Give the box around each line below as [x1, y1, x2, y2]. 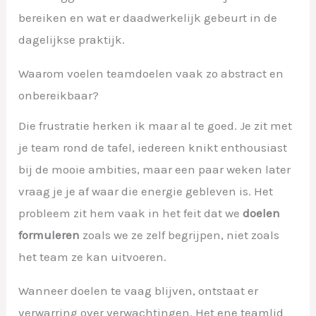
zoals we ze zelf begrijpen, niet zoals [80, 227, 280, 242]
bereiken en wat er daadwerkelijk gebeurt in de [18, 10, 278, 25]
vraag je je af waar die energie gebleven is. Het [18, 183, 274, 198]
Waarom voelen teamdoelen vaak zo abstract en [18, 66, 284, 80]
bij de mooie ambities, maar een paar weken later [18, 162, 291, 176]
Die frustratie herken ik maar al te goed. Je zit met [18, 118, 293, 133]
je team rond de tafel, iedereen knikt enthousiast [18, 140, 288, 154]
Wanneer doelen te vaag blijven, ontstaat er [18, 283, 259, 298]
